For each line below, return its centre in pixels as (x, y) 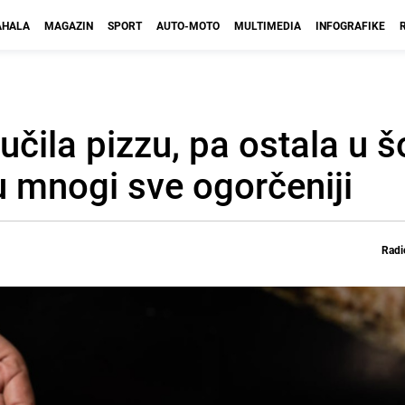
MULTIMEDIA (268, 25)
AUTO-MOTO (188, 25)
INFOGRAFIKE (350, 25)
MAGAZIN (69, 25)
